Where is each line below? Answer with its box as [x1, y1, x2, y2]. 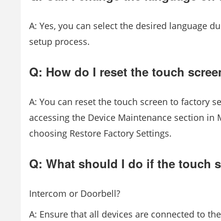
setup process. [29, 36, 90, 47]
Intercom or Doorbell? [29, 187, 120, 199]
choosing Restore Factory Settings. [29, 127, 172, 139]
